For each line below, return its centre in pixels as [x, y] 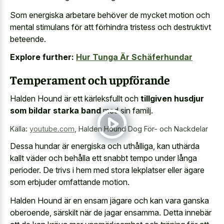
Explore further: [42, 57]
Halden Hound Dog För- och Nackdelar [143, 128]
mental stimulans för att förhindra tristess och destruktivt [110, 27]
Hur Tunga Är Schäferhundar [134, 57]
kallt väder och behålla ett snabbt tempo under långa [103, 158]
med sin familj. [127, 110]
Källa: [20, 128]
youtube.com [52, 128]
